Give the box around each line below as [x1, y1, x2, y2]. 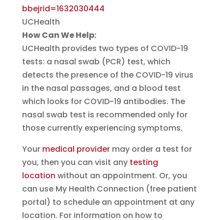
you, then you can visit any [22, 157, 130, 168]
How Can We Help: [22, 29, 96, 41]
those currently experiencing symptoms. [22, 122, 183, 134]
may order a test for [110, 143, 192, 155]
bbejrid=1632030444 [22, 3, 105, 14]
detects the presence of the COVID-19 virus [22, 69, 193, 81]
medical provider [42, 143, 110, 155]
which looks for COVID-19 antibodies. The [22, 96, 185, 107]
